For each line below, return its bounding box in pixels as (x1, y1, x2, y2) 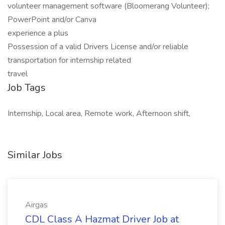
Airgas (25, 199, 48, 210)
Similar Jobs (8, 148, 62, 162)
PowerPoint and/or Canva (8, 14, 96, 25)
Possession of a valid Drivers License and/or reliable (8, 41, 188, 52)
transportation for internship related (8, 55, 131, 66)
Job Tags (8, 81, 46, 94)
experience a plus (8, 28, 68, 39)
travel (8, 68, 28, 79)
